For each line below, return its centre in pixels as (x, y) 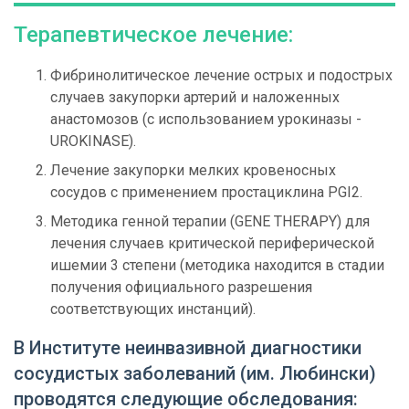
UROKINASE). (93, 142)
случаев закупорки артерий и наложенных (195, 98)
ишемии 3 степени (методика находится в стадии (217, 266)
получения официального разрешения (181, 288)
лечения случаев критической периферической (212, 244)
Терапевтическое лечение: (153, 35)
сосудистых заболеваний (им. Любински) (195, 374)
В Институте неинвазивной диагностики (188, 348)
